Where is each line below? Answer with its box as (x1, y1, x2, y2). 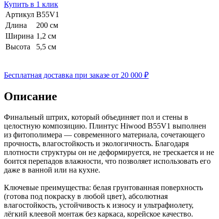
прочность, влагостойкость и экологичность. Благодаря (4, 139, 189, 148)
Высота (5, 42, 30, 51)
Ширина (5, 31, 34, 40)
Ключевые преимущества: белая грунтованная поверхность (4, 183, 203, 192)
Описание (4, 89, 57, 103)
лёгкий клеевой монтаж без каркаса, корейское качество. (4, 209, 193, 218)
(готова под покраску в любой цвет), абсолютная (4, 192, 168, 200)
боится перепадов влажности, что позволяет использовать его (4, 156, 211, 165)
